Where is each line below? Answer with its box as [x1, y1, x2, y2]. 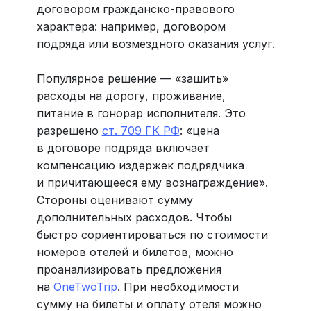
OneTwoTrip [53, 280, 117, 294]
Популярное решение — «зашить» [36, 72, 228, 86]
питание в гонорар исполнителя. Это [36, 106, 246, 121]
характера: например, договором [36, 19, 226, 33]
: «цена [179, 124, 219, 138]
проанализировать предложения [36, 262, 221, 277]
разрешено [36, 124, 102, 138]
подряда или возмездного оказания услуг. [36, 36, 275, 51]
